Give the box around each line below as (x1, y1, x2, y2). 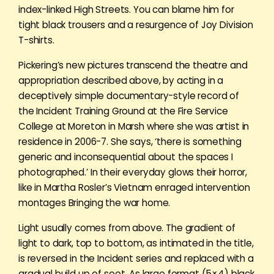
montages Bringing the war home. (18, 196, 171, 209)
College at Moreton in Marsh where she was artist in (18, 119, 250, 133)
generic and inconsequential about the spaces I (18, 150, 234, 163)
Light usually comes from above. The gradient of (18, 221, 235, 234)
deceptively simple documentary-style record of (18, 89, 240, 102)
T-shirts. (18, 33, 54, 46)
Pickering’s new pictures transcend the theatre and (18, 58, 248, 72)
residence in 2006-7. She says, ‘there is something (18, 135, 242, 148)
